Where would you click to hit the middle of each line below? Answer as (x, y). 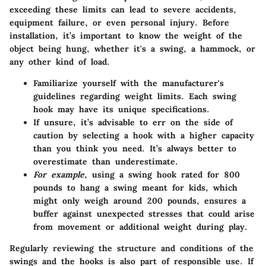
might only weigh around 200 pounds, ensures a (140, 200)
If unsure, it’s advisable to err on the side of (133, 122)
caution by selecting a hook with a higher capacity (144, 135)
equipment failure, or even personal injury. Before (119, 22)
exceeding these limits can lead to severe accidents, (123, 9)
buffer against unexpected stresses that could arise (144, 213)
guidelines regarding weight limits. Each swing (135, 96)
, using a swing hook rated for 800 (162, 174)
